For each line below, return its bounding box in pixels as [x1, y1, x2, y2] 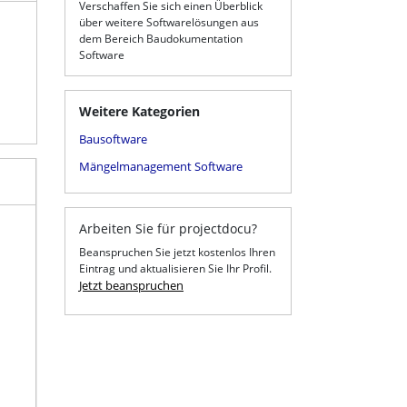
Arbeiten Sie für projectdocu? [79, 219, 257, 237]
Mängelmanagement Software [79, 157, 243, 174]
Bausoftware [79, 130, 147, 147]
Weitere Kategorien [79, 102, 200, 120]
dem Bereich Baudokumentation [79, 30, 243, 46]
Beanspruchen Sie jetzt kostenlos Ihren [79, 243, 275, 260]
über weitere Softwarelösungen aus [79, 14, 259, 30]
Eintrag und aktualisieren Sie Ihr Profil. [79, 260, 272, 276]
